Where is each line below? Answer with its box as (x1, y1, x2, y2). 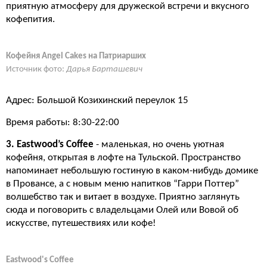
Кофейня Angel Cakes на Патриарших (6, 52, 146, 61)
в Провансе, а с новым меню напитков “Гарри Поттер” (6, 179, 239, 189)
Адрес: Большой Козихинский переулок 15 (6, 95, 188, 105)
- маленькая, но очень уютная (94, 139, 224, 150)
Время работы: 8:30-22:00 (6, 117, 119, 128)
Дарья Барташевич (66, 65, 142, 74)
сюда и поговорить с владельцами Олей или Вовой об (6, 205, 238, 215)
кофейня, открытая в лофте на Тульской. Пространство (6, 153, 241, 163)
